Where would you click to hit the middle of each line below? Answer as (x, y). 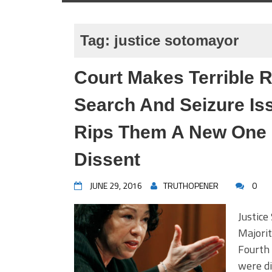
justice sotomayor (176, 40)
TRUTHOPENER (191, 185)
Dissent (107, 159)
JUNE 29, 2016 (116, 185)
